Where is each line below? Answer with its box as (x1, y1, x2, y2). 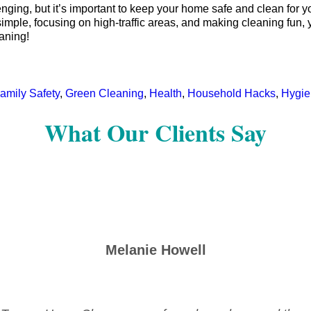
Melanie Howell (105, 242, 206, 258)
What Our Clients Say (44, 115, 267, 150)
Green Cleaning (65, 87, 144, 100)
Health (149, 87, 182, 100)
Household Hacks (187, 87, 276, 100)
